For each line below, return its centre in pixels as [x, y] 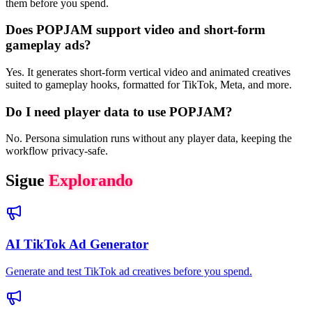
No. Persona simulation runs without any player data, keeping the [149, 139]
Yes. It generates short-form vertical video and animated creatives [148, 72]
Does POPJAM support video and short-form [135, 30]
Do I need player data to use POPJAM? [119, 111]
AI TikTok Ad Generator [77, 244]
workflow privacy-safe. [57, 151]
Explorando [91, 181]
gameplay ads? [48, 45]
